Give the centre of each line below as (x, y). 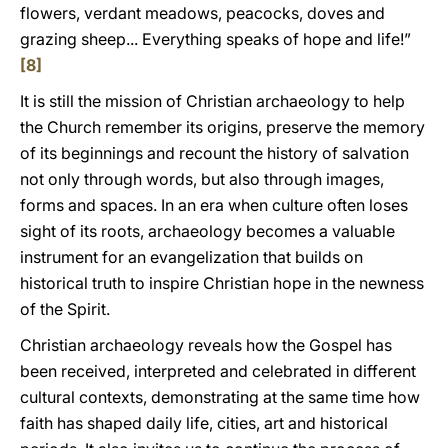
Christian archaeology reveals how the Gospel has (206, 345)
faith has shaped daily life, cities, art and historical (204, 423)
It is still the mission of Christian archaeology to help (212, 101)
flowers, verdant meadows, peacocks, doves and (202, 13)
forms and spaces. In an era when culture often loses (214, 205)
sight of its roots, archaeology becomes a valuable (207, 231)
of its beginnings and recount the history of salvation (214, 153)
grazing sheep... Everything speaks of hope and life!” (215, 39)
